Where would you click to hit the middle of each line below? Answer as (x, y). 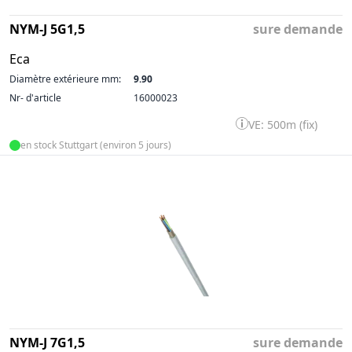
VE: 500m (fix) (283, 125)
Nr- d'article (35, 98)
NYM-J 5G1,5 (47, 29)
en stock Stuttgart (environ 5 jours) (96, 145)
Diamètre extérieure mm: (65, 79)
